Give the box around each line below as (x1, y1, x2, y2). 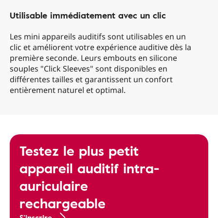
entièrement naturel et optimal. (10, 85, 126, 96)
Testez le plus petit (19, 140, 139, 161)
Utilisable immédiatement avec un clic (10, 9, 166, 22)
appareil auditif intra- (19, 158, 159, 179)
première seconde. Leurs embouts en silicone (10, 53, 177, 64)
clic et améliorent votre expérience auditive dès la (10, 42, 191, 53)
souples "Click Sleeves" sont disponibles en (10, 63, 167, 74)
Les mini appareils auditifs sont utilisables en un (10, 31, 186, 42)
